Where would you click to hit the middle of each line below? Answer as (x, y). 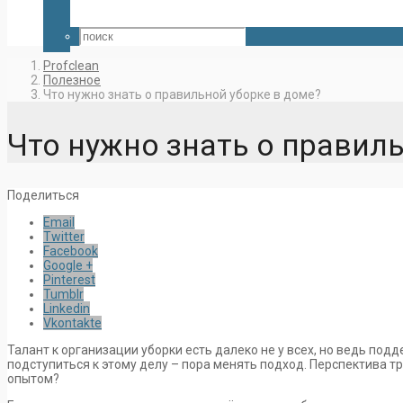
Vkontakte (72, 323)
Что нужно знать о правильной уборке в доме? (182, 94)
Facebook (71, 251)
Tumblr (63, 295)
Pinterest (69, 280)
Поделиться (43, 196)
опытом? (33, 379)
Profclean (71, 66)
